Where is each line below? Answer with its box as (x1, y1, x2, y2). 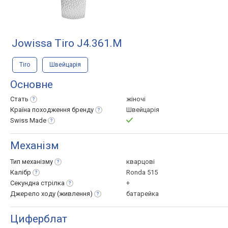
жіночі (126, 95, 146, 103)
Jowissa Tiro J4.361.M (12, 37, 122, 49)
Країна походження (10, 106, 72, 113)
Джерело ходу (10, 190, 57, 197)
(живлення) (57, 190, 93, 197)
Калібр (10, 168, 31, 176)
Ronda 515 (126, 168, 158, 176)
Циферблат (10, 213, 67, 225)
